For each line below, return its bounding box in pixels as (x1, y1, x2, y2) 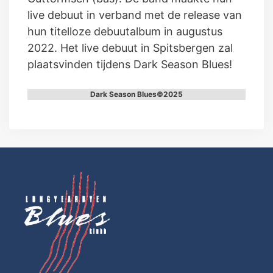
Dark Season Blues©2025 (90, 90, 183, 99)
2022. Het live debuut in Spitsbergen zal (27, 41, 233, 54)
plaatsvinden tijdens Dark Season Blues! (27, 58, 232, 71)
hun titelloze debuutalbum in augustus (27, 25, 222, 38)
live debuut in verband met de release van (27, 9, 242, 21)
